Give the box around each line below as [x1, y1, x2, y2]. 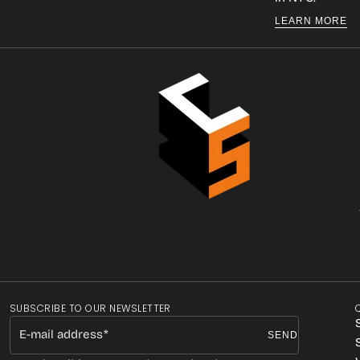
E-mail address [19, 327, 103, 342]
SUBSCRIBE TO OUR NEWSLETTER [10, 301, 171, 315]
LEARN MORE [275, 15, 347, 27]
